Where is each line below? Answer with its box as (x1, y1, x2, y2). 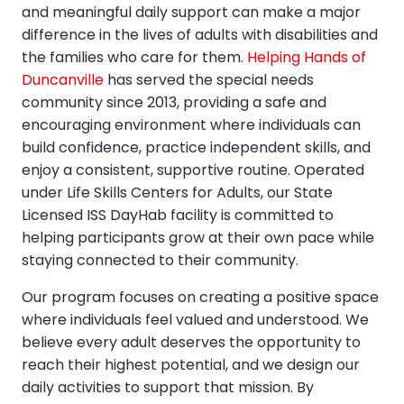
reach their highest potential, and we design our (22, 353, 360, 375)
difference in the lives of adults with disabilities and (22, 23, 378, 45)
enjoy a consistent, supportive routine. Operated (22, 159, 364, 180)
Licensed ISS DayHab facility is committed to (22, 204, 334, 225)
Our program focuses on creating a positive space (22, 286, 379, 308)
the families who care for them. (22, 46, 247, 68)
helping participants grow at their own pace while (22, 226, 374, 248)
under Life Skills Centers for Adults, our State (22, 181, 333, 203)
